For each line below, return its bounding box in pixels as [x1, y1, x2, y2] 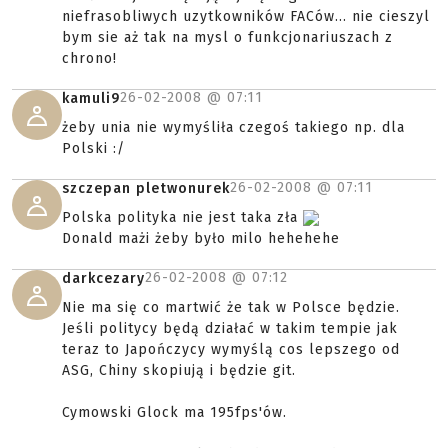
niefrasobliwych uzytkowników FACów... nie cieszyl [62, 8, 430, 25]
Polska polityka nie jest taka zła [62, 209, 303, 226]
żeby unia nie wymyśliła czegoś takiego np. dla [62, 119, 405, 136]
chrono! [62, 50, 117, 67]
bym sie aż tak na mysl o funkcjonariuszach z [62, 29, 393, 46]
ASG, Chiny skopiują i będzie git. [62, 362, 296, 379]
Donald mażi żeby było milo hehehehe [62, 230, 340, 247]
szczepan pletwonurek [62, 180, 230, 197]
